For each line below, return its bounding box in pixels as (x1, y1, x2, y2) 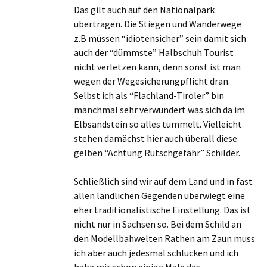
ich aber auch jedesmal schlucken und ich (74, 247, 238, 259)
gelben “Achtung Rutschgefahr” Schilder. (74, 147, 240, 159)
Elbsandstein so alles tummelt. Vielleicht (74, 118, 242, 130)
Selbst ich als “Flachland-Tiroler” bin (74, 89, 224, 101)
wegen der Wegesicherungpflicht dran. (74, 75, 230, 87)
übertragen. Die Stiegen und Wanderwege (74, 18, 241, 30)
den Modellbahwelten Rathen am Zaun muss (74, 232, 255, 244)
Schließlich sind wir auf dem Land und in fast (74, 175, 253, 187)
